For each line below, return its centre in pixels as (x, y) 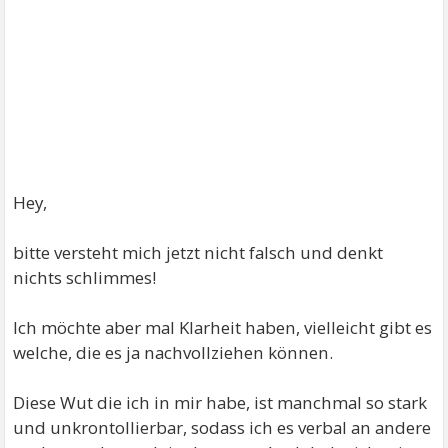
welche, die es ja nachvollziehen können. (173, 352)
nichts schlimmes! (85, 277)
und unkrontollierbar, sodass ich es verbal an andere (222, 427)
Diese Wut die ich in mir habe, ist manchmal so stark (220, 402)
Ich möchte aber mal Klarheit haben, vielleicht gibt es (223, 327)
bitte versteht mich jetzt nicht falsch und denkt (198, 252)
